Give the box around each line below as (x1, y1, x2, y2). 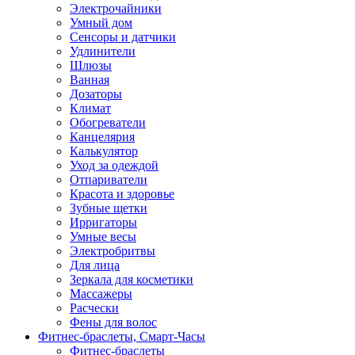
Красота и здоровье (70, 186, 174, 200)
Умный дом (70, 15, 132, 29)
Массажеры (70, 286, 132, 300)
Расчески (70, 300, 119, 315)
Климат (70, 101, 111, 115)
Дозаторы (70, 86, 122, 101)
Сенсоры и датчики (70, 29, 176, 44)
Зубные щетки (70, 200, 147, 215)
